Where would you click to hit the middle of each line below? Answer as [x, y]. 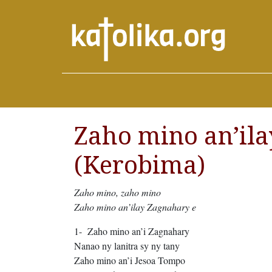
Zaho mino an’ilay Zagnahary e [135, 207]
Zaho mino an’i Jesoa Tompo [130, 260]
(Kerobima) [140, 166]
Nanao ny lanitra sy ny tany [127, 246]
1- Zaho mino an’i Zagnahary [132, 231]
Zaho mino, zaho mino [117, 192]
